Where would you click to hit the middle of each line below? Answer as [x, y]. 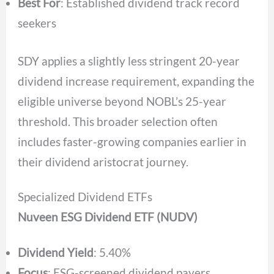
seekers [37, 23]
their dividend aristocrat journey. [103, 161]
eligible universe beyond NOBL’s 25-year [122, 101]
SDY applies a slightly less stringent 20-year [129, 61]
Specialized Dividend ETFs [85, 197]
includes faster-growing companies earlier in [132, 141]
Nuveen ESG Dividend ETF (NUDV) [108, 217]
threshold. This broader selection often [118, 121]
